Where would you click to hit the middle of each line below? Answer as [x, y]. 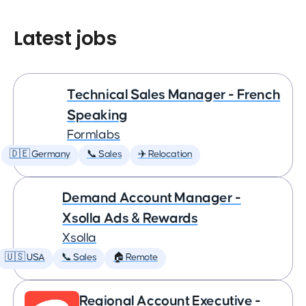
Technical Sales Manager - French [174, 95]
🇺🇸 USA [25, 258]
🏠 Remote [136, 258]
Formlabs [94, 135]
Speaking [97, 115]
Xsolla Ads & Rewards [130, 218]
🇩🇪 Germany [40, 154]
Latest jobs [65, 39]
